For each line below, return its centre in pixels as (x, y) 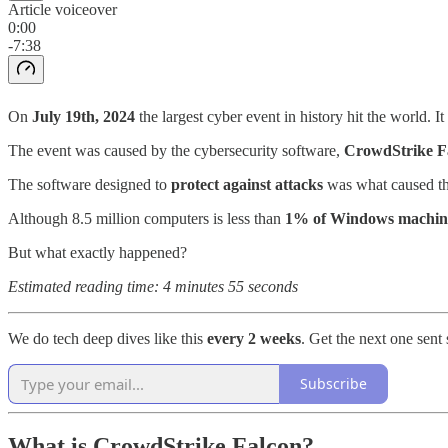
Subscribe (333, 384)
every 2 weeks (254, 338)
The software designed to (89, 184)
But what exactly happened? (97, 252)
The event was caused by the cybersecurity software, (176, 150)
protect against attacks (247, 184)
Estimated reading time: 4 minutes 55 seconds (153, 286)
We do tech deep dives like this (107, 338)
